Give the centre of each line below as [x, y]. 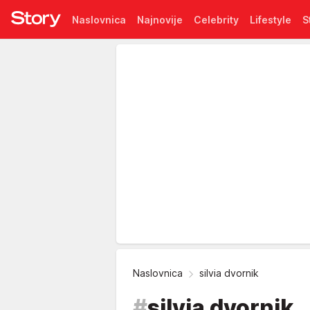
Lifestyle [271, 19]
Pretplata [94, 58]
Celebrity [216, 19]
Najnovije [160, 19]
